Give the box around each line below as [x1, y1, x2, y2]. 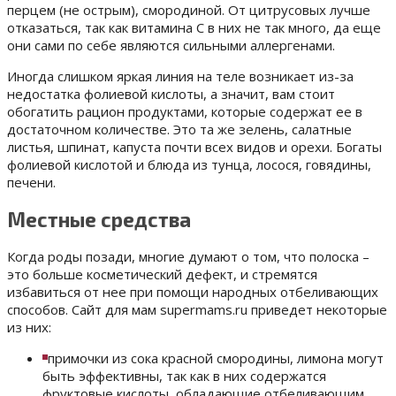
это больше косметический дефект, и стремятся [7, 265, 317, 284]
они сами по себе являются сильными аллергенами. [7, 36, 335, 55]
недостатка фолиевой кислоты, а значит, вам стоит [7, 85, 335, 103]
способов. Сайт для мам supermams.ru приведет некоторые [7, 301, 387, 319]
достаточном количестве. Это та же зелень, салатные [7, 120, 352, 139]
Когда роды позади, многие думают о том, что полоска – [7, 247, 369, 266]
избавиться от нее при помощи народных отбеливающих [7, 283, 378, 301]
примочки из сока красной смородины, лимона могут [48, 349, 384, 368]
